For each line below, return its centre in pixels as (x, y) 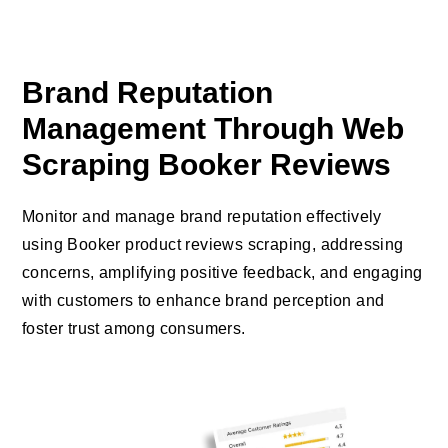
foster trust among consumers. (134, 329)
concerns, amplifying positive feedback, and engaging (222, 273)
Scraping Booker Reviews (206, 165)
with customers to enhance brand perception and (203, 301)
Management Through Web (213, 129)
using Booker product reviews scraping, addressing (213, 245)
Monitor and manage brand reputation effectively (202, 217)
